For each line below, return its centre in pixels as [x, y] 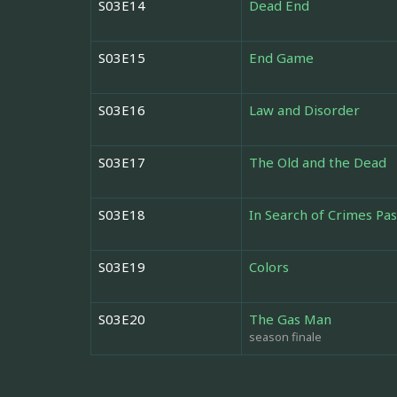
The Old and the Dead [318, 163]
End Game [281, 58]
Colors [269, 267]
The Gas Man [290, 319]
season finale [285, 337]
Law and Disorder [304, 110]
